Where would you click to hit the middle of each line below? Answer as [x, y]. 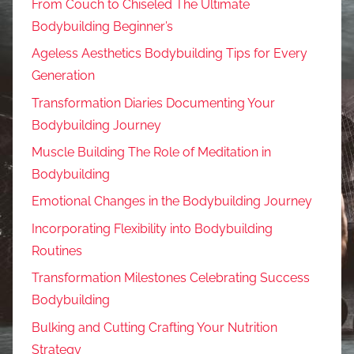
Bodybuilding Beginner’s [102, 26]
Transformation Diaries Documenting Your [153, 103]
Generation [63, 76]
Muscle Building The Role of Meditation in [151, 153]
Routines [57, 250]
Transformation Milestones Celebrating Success [171, 278]
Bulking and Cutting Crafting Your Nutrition [154, 327]
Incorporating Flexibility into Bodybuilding [152, 228]
